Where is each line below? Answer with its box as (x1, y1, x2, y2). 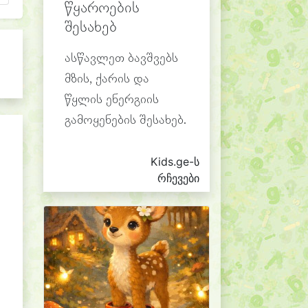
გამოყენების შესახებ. (65, 114, 186, 127)
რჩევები (157, 171, 199, 185)
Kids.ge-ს (151, 155, 199, 168)
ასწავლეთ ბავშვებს (65, 52, 178, 65)
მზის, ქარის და (65, 73, 149, 86)
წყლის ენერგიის (65, 93, 159, 107)
